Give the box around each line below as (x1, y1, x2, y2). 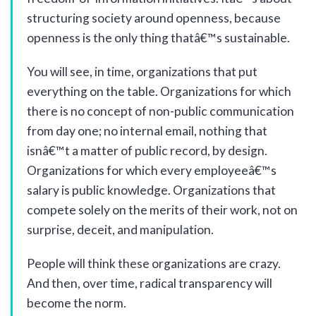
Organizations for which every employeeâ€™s (27, 163, 276, 178)
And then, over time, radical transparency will (27, 276, 272, 291)
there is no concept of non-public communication (27, 104, 294, 119)
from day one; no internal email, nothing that (27, 123, 267, 138)
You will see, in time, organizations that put (27, 64, 257, 79)
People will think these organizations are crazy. (27, 256, 281, 271)
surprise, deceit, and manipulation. (27, 222, 214, 237)
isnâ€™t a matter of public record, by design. (27, 143, 267, 158)
